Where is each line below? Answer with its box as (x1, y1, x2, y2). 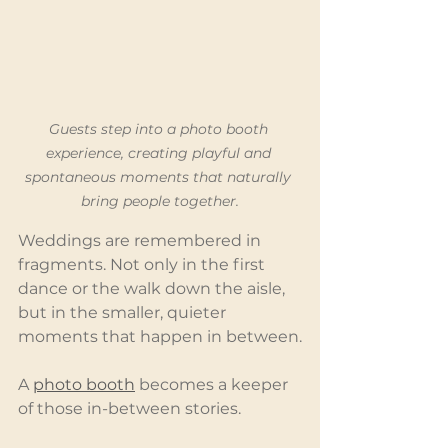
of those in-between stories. (18, 398, 241, 418)
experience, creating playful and (45, 143, 275, 162)
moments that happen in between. (18, 326, 302, 346)
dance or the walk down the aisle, (18, 278, 289, 298)
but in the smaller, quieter (18, 302, 230, 322)
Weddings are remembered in (18, 230, 265, 250)
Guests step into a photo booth (48, 119, 272, 138)
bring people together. (81, 191, 239, 210)
